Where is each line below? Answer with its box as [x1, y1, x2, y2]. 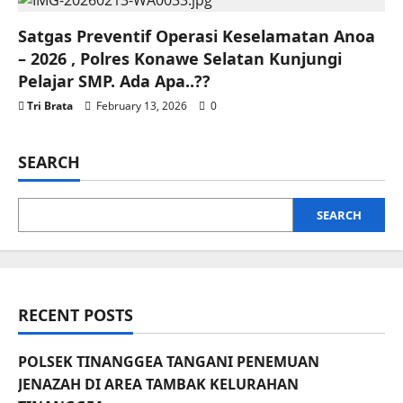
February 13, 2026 [94, 98, 190, 114]
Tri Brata [27, 98, 73, 114]
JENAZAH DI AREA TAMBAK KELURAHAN [18, 374, 299, 395]
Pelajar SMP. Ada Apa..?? [18, 70, 210, 93]
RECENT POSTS [18, 304, 133, 327]
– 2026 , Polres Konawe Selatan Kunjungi [18, 48, 342, 70]
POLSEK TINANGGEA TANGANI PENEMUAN [18, 352, 319, 372]
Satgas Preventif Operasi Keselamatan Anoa [18, 25, 375, 48]
